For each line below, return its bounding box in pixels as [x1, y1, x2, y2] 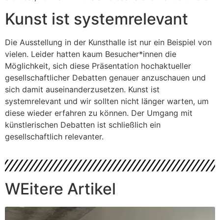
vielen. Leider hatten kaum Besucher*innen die [5, 49, 176, 59]
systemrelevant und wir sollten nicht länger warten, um [5, 96, 209, 107]
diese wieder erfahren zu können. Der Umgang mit [5, 108, 192, 118]
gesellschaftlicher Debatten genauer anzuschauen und [5, 73, 206, 83]
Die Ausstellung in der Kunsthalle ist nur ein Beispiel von [5, 37, 212, 48]
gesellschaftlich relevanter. [5, 132, 104, 142]
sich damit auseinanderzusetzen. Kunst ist [5, 84, 160, 95]
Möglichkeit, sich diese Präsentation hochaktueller [5, 61, 191, 71]
